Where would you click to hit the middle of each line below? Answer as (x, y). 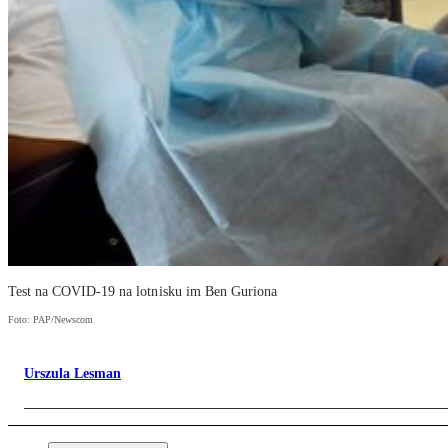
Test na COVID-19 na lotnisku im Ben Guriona (142, 292)
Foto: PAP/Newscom (50, 320)
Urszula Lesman (72, 374)
